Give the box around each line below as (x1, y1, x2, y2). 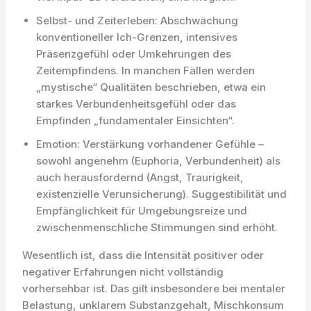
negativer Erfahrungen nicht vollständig (22, 265, 224, 278)
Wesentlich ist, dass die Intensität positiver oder (22, 249, 264, 262)
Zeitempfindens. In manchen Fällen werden (36, 64, 255, 77)
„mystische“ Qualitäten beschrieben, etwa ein (36, 81, 267, 94)
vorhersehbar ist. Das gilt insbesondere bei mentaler (22, 282, 286, 295)
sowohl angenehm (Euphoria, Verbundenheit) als (36, 154, 281, 167)
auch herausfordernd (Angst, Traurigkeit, (36, 171, 244, 184)
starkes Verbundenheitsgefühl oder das (36, 97, 237, 110)
